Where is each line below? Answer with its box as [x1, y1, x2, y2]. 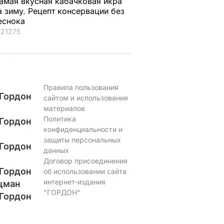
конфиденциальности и [43, 125, 122, 133]
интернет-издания [43, 177, 105, 186]
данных [43, 146, 69, 154]
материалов [43, 104, 85, 112]
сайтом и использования [43, 93, 128, 102]
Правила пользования [43, 83, 118, 91]
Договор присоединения [43, 156, 127, 165]
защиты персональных [43, 135, 121, 144]
